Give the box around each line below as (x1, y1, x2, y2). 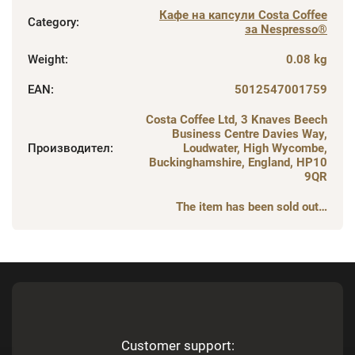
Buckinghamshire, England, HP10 (149, 155, 327, 170)
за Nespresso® (245, 21, 327, 36)
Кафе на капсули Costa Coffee (159, 7, 327, 22)
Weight (28, 52, 65, 67)
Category (28, 14, 76, 29)
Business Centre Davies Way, (172, 126, 327, 141)
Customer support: (120, 337, 235, 353)
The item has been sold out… (176, 199, 327, 214)
